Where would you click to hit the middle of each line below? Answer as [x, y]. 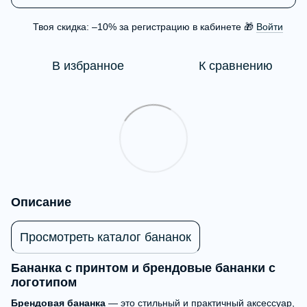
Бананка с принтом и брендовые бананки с [143, 268]
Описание [41, 202]
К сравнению [236, 66]
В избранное [88, 66]
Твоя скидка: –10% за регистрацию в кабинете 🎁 [145, 27]
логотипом [44, 283]
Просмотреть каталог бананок [106, 237]
